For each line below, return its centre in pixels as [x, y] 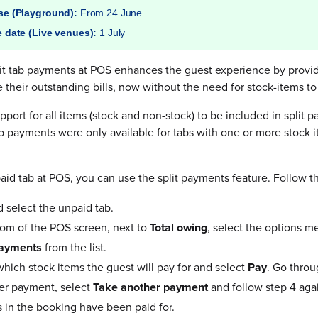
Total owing [179, 227]
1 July [113, 33]
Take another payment [150, 287]
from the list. [74, 247]
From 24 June [111, 13]
